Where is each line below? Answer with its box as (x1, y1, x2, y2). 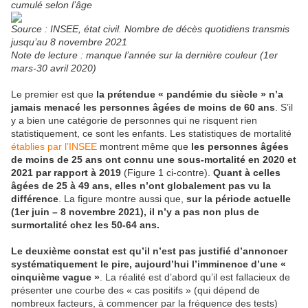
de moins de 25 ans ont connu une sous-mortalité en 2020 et (11, 154, 296, 166)
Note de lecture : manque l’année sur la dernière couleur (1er (11, 49, 278, 61)
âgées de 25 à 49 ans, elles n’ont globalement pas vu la (11, 180, 271, 192)
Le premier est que (11, 89, 96, 100)
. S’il (275, 102, 293, 113)
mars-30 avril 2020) (11, 63, 96, 74)
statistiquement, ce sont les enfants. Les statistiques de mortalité (11, 128, 291, 140)
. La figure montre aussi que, (58, 193, 186, 205)
